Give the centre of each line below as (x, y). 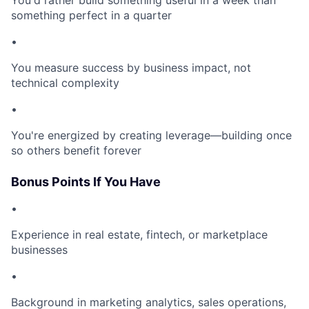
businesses (39, 250)
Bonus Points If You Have (86, 182)
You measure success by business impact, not (131, 68)
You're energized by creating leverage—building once (151, 136)
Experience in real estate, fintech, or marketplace (139, 235)
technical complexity (65, 83)
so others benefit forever (76, 151)
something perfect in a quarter (91, 16)
